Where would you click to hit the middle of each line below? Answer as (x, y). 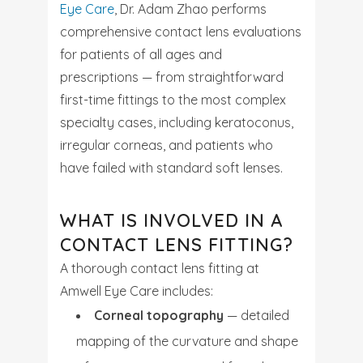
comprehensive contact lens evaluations (181, 32)
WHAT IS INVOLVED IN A (171, 220)
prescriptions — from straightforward (172, 77)
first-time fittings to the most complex (173, 100)
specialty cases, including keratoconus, (177, 122)
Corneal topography (159, 315)
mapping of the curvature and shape (187, 341)
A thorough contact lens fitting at (160, 268)
